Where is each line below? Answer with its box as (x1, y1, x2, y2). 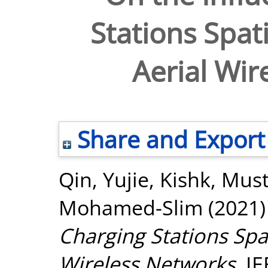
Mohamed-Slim (59, 193, 203, 221)
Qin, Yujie (59, 165, 149, 193)
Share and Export (71, 123, 265, 155)
